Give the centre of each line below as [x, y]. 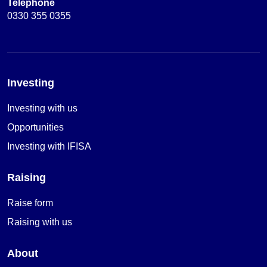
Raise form [30, 203]
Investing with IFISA [49, 146]
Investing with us [42, 108]
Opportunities [35, 127]
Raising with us [40, 222]
